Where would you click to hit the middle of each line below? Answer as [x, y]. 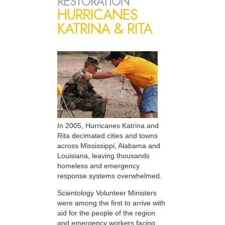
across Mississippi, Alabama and [109, 145]
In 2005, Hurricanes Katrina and [108, 125]
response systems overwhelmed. [109, 176]
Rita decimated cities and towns [107, 135]
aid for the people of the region [106, 213]
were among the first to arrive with [111, 203]
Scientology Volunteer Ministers [107, 193]
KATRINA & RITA [105, 28]
